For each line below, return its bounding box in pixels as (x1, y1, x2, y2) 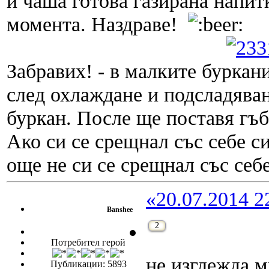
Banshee (107, 205, 133, 214)
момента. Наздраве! (7, 13, 188, 36)
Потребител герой (51, 237, 125, 248)
